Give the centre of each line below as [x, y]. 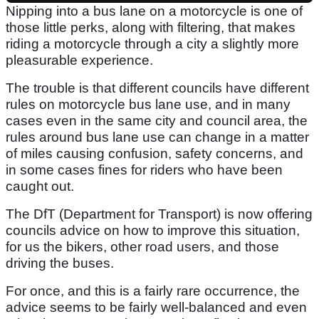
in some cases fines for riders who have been [144, 170]
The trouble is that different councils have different [157, 88]
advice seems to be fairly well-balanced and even [156, 308]
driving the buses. [60, 263]
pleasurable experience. [81, 61]
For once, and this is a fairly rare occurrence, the [153, 291]
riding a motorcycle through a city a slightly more [152, 44]
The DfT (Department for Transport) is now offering [159, 214]
